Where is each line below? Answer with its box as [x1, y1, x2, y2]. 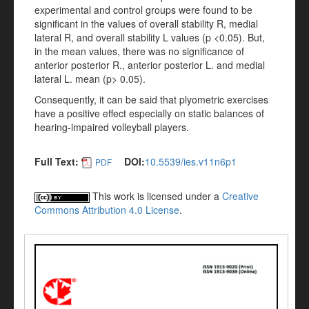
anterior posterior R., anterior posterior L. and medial [34, 58, 265, 72]
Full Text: [34, 154, 79, 168]
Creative [222, 189, 259, 203]
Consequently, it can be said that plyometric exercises [34, 92, 268, 106]
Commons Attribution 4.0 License [34, 203, 179, 217]
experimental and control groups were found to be [34, 3, 252, 17]
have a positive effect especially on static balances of [34, 106, 264, 120]
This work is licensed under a [90, 189, 222, 203]
